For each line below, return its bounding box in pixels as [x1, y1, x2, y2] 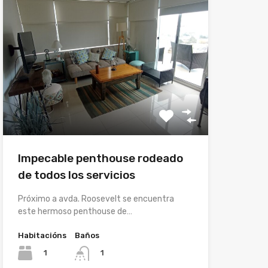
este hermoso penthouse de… [17, 206, 132, 217]
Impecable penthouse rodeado [17, 151, 183, 166]
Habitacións [17, 231, 66, 240]
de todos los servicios [17, 168, 135, 182]
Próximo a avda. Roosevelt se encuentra [17, 194, 174, 205]
